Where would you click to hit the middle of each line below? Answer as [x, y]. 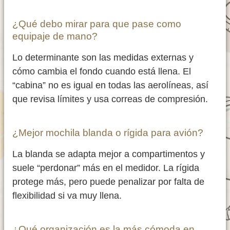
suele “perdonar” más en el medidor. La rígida [106, 168]
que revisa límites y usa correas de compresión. [110, 99]
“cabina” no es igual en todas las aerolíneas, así [110, 85]
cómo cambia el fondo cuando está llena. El [102, 72]
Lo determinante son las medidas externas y [103, 58]
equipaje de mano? [55, 36]
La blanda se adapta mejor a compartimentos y [109, 154]
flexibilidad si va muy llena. [67, 196]
